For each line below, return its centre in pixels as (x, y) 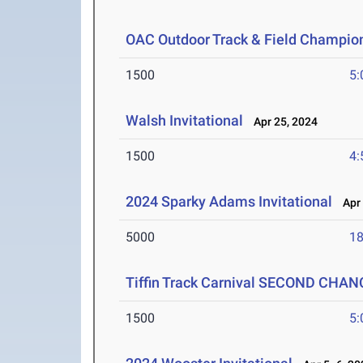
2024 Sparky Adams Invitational (229, 202)
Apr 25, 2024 (282, 122)
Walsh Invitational (185, 121)
